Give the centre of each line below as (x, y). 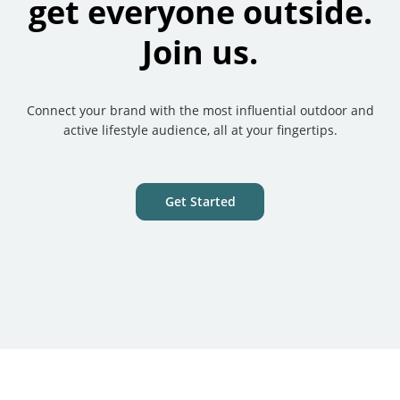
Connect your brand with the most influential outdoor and (200, 110)
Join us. (200, 52)
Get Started (200, 201)
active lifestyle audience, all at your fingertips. (200, 129)
